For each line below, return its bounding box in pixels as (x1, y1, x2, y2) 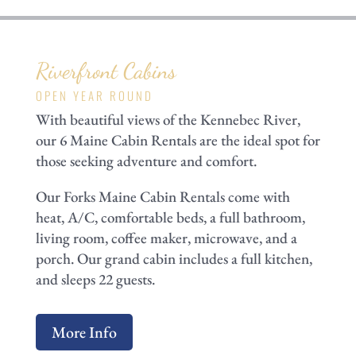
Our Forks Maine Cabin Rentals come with (35, 187, 290, 207)
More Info (51, 322, 117, 343)
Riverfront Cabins (35, 57, 176, 85)
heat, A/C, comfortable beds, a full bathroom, (35, 207, 305, 228)
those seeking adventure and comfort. (35, 151, 257, 172)
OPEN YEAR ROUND (35, 87, 153, 105)
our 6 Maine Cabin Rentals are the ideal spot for (35, 130, 320, 151)
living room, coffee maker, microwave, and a (35, 228, 297, 249)
